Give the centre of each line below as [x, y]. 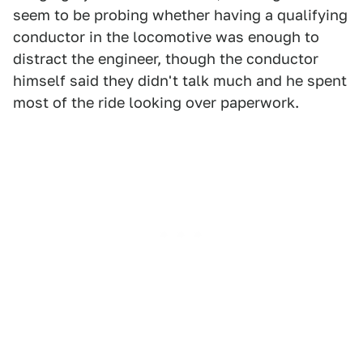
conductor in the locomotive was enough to [166, 37]
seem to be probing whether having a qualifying [180, 15]
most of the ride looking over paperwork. [156, 102]
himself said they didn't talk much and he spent [180, 81]
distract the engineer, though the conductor [166, 59]
